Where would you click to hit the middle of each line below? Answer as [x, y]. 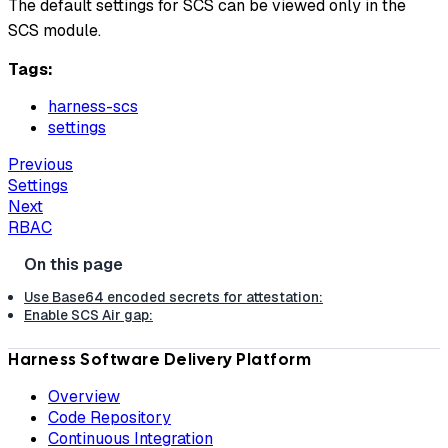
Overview [84, 397]
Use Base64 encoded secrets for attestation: [173, 297]
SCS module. [54, 30]
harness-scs [93, 106]
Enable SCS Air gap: [88, 315]
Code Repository [109, 418]
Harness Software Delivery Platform [159, 360]
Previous [40, 164]
